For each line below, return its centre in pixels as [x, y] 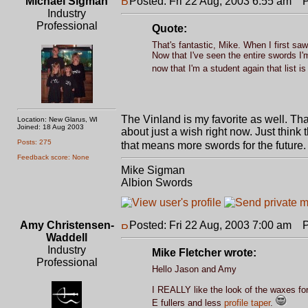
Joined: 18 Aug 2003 [51, 127]
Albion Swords [157, 183]
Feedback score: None [53, 157]
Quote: [169, 29]
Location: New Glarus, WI [57, 119]
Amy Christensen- [67, 225]
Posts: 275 [34, 142]
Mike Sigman [153, 170]
